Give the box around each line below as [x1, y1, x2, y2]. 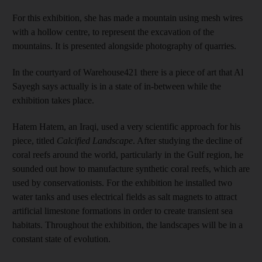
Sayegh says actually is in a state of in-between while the [12, 81, 221, 91]
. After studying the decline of [133, 135, 242, 146]
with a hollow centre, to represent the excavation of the [12, 26, 214, 37]
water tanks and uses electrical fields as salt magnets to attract [12, 191, 237, 202]
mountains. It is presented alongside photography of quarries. [12, 40, 236, 51]
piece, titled [12, 135, 57, 146]
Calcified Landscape [57, 135, 133, 146]
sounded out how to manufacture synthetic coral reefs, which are [12, 163, 250, 174]
